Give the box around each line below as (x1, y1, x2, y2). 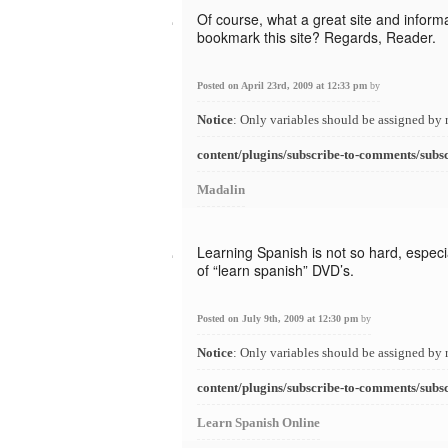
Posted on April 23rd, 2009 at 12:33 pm (197, 80, 370, 91)
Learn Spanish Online (197, 415, 320, 430)
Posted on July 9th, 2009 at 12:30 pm (197, 313, 361, 324)
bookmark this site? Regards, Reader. (197, 27, 436, 47)
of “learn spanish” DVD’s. (197, 260, 354, 280)
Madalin (197, 182, 245, 197)
